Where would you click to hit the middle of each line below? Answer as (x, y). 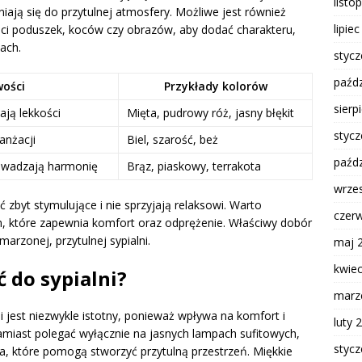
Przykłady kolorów (215, 86)
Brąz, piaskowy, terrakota (194, 166)
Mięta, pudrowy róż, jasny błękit (210, 113)
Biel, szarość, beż (173, 140)
